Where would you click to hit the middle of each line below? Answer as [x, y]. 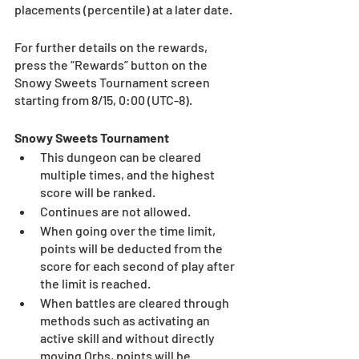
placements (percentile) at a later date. [125, 10]
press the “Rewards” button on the [112, 65]
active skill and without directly [129, 338]
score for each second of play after [139, 266]
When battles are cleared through [136, 303]
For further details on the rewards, [112, 47]
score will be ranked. [98, 192]
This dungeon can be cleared [122, 157]
